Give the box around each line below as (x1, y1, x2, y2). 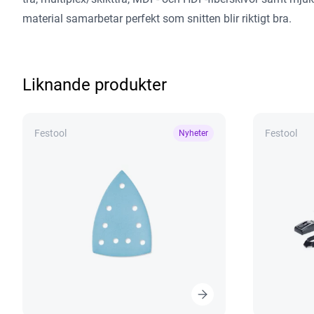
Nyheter (178, 128, 208, 138)
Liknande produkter (22, 75, 167, 95)
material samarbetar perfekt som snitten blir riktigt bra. (22, 12, 292, 25)
